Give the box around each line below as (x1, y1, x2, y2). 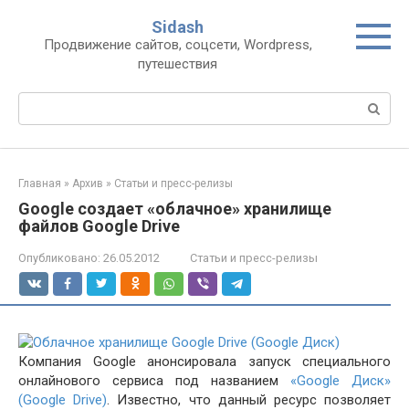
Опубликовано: (18, 251, 100, 265)
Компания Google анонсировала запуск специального (18, 353, 391, 370)
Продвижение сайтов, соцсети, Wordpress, (43, 37, 312, 53)
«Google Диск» (290, 372, 391, 389)
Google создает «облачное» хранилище (18, 199, 331, 218)
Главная (18, 177, 61, 190)
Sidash (152, 17, 204, 37)
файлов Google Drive (18, 216, 180, 236)
